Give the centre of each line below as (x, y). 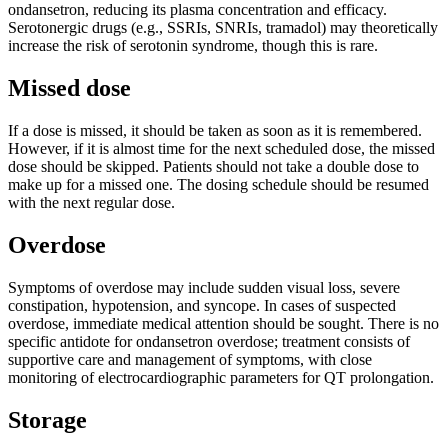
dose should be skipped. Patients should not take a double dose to (213, 166)
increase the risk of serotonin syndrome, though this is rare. (193, 46)
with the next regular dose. (91, 202)
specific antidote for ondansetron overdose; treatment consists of (209, 341)
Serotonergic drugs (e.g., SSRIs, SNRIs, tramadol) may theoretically (223, 28)
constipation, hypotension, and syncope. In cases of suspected (202, 305)
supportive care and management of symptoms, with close (190, 359)
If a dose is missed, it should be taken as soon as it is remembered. (215, 130)
